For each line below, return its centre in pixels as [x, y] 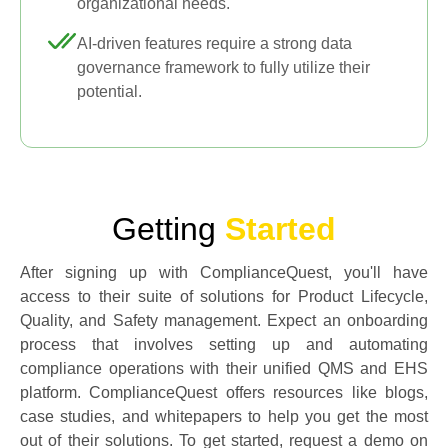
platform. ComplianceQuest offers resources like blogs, [224, 392]
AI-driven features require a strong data [214, 43]
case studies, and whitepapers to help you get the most [224, 416]
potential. [109, 91]
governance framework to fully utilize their [223, 67]
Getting [168, 229]
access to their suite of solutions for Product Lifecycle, [224, 296]
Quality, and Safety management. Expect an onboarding [224, 320]
